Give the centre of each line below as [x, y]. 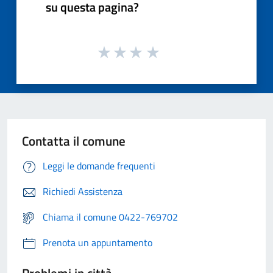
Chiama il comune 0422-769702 [110, 217]
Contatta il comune [74, 141]
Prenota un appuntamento [97, 243]
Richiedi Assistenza [83, 192]
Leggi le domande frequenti [99, 166]
